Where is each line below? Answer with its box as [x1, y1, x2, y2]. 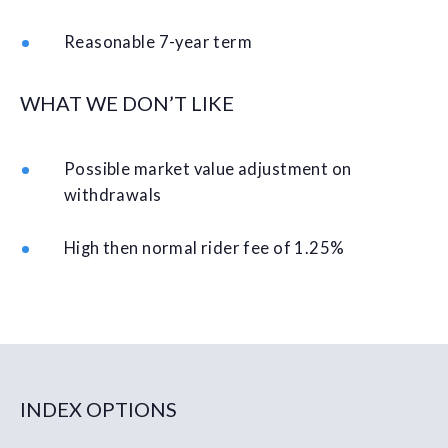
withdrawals [64, 184, 162, 205]
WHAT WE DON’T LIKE [20, 90, 234, 115]
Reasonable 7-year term [64, 31, 253, 52]
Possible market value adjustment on [64, 158, 352, 179]
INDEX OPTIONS [20, 396, 177, 421]
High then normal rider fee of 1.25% [64, 237, 345, 258]
